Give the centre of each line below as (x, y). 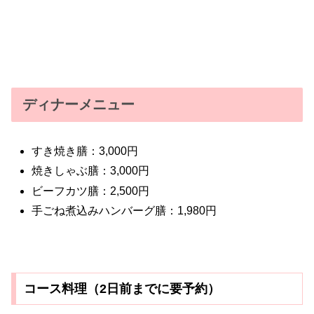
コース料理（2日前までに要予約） (122, 288)
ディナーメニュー (78, 105)
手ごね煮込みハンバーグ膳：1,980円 (124, 210)
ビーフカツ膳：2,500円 (91, 191)
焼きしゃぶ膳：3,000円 (91, 171)
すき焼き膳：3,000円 (85, 151)
